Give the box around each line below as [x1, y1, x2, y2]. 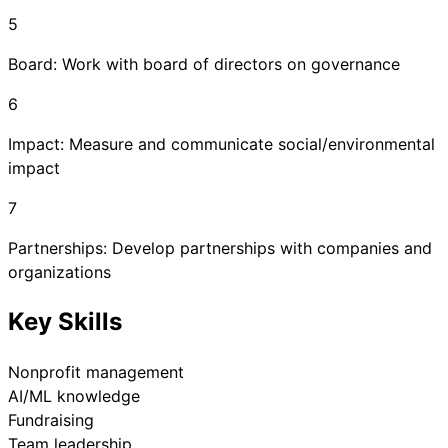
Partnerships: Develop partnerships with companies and [8, 238, 432, 259]
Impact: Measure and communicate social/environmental [8, 134, 435, 155]
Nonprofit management [8, 362, 184, 383]
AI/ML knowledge [8, 386, 140, 407]
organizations [8, 262, 111, 283]
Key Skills [8, 307, 122, 337]
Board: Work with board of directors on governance [8, 54, 400, 75]
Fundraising [8, 410, 94, 431]
